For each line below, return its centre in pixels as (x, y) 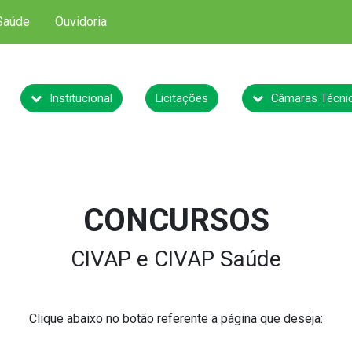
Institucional (79, 98)
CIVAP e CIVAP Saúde (176, 259)
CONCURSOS (176, 220)
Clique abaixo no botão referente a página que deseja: (176, 319)
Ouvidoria (81, 22)
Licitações (182, 98)
